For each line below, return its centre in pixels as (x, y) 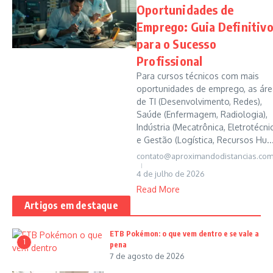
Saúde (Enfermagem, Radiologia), (202, 114)
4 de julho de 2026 (171, 174)
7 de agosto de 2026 (147, 256)
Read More (158, 189)
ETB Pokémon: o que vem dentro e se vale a (184, 234)
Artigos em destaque (71, 205)
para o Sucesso (176, 44)
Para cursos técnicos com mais (198, 76)
